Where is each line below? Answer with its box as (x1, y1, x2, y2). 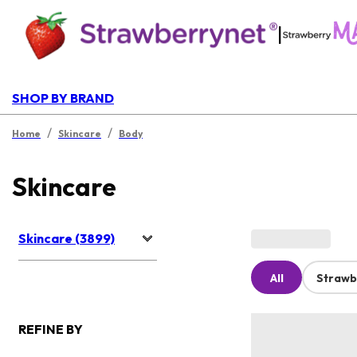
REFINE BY (18, 321, 83, 338)
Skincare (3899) (18, 230, 115, 247)
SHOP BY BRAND (12, 90, 114, 106)
